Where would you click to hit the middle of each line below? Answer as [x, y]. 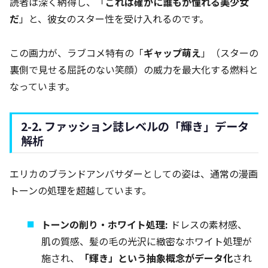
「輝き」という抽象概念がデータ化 [156, 258]
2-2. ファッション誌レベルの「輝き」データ [135, 126]
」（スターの [230, 53]
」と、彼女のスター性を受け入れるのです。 [114, 19]
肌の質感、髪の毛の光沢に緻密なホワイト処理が [147, 241]
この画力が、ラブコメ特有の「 [77, 53]
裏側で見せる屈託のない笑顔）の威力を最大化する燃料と [134, 69]
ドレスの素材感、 [208, 224]
